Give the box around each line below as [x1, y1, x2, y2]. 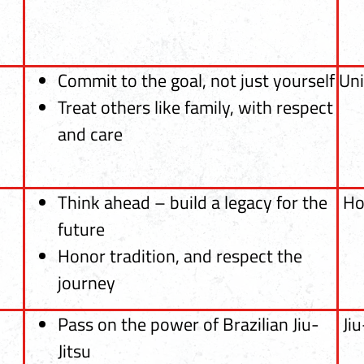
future [57, 214, 105, 243]
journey [57, 268, 115, 297]
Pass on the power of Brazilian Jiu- [57, 310, 319, 338]
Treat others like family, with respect [57, 93, 333, 121]
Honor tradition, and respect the [57, 241, 302, 270]
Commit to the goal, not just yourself [57, 66, 335, 94]
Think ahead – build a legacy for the [57, 188, 327, 216]
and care [57, 119, 123, 148]
